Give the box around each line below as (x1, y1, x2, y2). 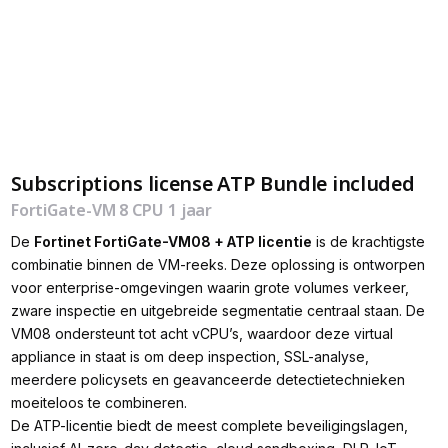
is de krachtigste (311, 233, 425, 251)
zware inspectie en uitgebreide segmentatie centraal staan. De (10, 302, 425, 320)
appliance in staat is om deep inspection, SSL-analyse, (10, 348, 369, 366)
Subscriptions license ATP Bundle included (10, 170, 415, 198)
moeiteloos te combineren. (10, 394, 187, 412)
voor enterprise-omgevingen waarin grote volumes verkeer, (10, 279, 409, 297)
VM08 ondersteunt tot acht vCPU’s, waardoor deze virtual (10, 325, 393, 343)
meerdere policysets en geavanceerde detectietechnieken (10, 371, 405, 389)
